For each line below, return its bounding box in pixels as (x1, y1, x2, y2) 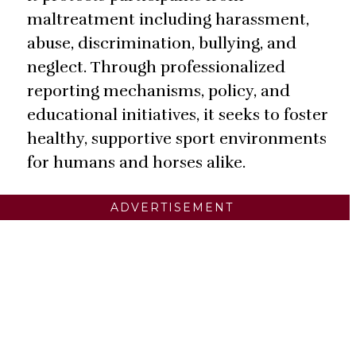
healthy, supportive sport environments (27, 129, 327, 149)
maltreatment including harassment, (27, 10, 309, 30)
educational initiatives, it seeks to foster (27, 105, 328, 126)
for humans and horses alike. (27, 153, 246, 173)
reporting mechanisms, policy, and (27, 81, 290, 102)
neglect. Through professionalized (27, 57, 285, 78)
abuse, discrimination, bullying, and (27, 33, 296, 54)
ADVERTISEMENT (110, 200, 234, 215)
